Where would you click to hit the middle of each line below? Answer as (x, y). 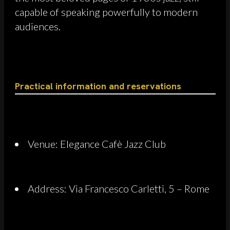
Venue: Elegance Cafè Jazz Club (97, 143)
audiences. (38, 26)
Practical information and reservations (98, 86)
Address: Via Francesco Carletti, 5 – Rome (119, 188)
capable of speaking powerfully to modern (106, 12)
